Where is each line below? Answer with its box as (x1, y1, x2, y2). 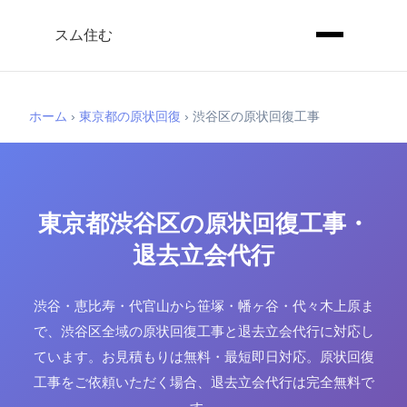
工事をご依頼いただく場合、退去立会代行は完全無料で (33, 374, 374, 390)
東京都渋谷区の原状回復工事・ (37, 210, 370, 237)
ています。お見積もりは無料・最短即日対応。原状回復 (33, 349, 374, 364)
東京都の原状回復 (79, 109, 181, 124)
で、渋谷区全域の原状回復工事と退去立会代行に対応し (33, 323, 374, 339)
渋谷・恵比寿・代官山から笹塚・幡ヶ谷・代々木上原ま (33, 298, 374, 313)
